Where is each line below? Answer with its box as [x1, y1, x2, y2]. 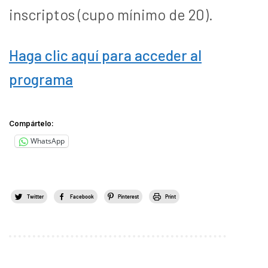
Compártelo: [9, 118, 54, 128]
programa [9, 69, 73, 88]
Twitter [27, 193, 44, 200]
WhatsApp [31, 136, 65, 146]
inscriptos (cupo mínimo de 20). [9, 5, 213, 23]
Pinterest [118, 193, 139, 200]
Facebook [70, 193, 94, 200]
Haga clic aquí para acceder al [9, 45, 202, 64]
